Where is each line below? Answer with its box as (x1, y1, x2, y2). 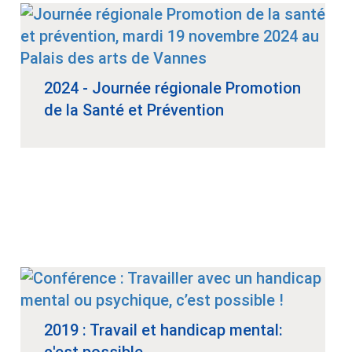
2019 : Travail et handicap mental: (44, 321, 283, 340)
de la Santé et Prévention (44, 101, 224, 120)
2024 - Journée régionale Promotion (44, 79, 301, 98)
